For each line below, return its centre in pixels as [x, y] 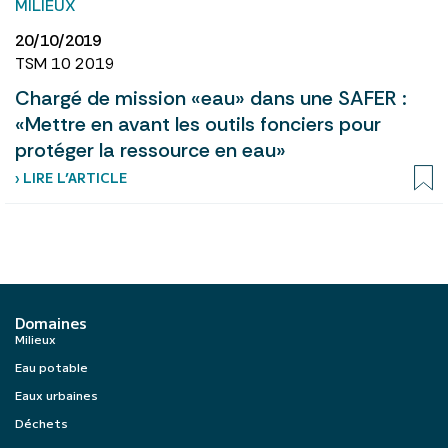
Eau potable [51, 366]
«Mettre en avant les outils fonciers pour [198, 123]
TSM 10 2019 [65, 63]
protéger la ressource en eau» [150, 149]
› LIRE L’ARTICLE [71, 177]
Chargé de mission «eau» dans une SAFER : [211, 97]
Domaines [51, 322]
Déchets [41, 422]
